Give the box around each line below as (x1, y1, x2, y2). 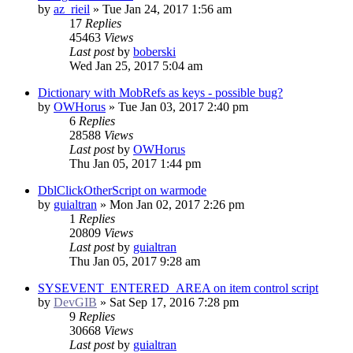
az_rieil (54, 2, 90, 17)
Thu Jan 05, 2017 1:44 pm (69, 157, 201, 171)
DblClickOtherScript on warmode (38, 184, 206, 198)
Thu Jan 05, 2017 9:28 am (69, 255, 200, 269)
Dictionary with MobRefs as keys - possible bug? (38, 86, 283, 100)
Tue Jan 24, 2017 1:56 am (102, 2, 232, 17)
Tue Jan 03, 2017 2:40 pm (118, 100, 248, 114)
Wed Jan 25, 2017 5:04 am (69, 59, 203, 73)
